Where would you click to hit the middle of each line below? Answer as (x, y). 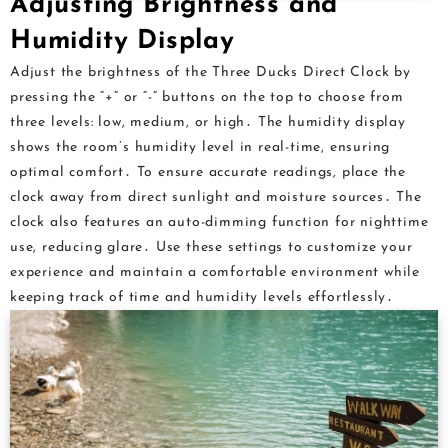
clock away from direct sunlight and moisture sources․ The (216, 198)
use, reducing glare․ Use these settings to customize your (211, 248)
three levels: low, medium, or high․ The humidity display (208, 123)
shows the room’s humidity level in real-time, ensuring (200, 148)
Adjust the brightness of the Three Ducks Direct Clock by (210, 73)
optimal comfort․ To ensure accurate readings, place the (208, 173)
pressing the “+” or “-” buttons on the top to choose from (207, 98)
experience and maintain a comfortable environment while (215, 273)
